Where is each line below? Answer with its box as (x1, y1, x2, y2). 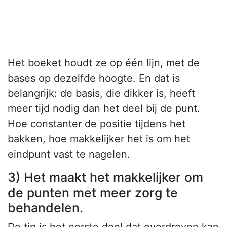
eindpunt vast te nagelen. (8, 148, 130, 161)
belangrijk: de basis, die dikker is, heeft (8, 87, 195, 100)
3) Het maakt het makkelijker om (8, 170, 203, 185)
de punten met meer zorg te (8, 185, 178, 201)
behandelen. (8, 200, 83, 216)
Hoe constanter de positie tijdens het (8, 118, 185, 130)
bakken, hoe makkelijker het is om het (8, 133, 190, 145)
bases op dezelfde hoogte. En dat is (8, 72, 180, 85)
